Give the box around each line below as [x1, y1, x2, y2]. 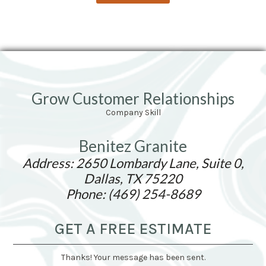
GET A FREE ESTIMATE [55, 219, 211, 238]
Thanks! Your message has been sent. [61, 252, 205, 262]
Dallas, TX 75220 [84, 170, 182, 186]
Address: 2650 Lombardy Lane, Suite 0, [22, 154, 244, 171]
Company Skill [105, 107, 161, 118]
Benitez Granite [79, 136, 187, 156]
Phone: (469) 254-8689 [65, 185, 201, 202]
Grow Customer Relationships [31, 88, 235, 108]
